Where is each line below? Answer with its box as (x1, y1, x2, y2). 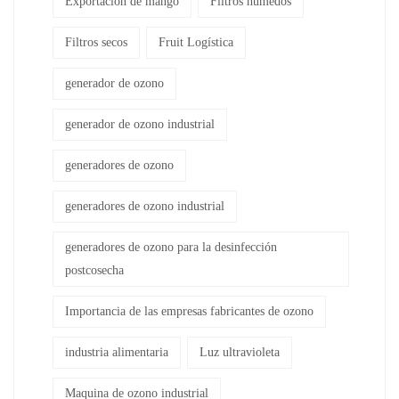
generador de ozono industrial (65, 117, 215, 131)
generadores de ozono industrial (65, 199, 224, 213)
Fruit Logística (159, 35, 233, 49)
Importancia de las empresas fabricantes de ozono (65, 304, 313, 318)
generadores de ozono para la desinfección (65, 240, 277, 254)
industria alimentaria (65, 345, 168, 359)
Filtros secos (65, 35, 127, 49)
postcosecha (65, 263, 124, 277)
